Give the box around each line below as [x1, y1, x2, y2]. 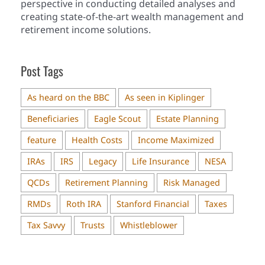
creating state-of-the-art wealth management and [21, 10, 244, 24]
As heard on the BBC [27, 92, 109, 104]
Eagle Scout [94, 113, 141, 125]
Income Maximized [138, 134, 214, 146]
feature [27, 134, 56, 146]
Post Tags [21, 62, 63, 80]
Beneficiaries [27, 113, 79, 125]
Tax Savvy [27, 219, 65, 231]
